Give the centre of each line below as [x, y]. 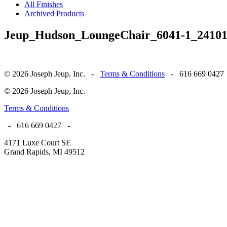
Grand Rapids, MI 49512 [44, 152]
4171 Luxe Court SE [37, 142]
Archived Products [54, 13]
